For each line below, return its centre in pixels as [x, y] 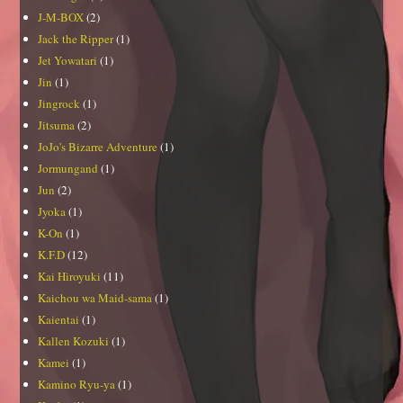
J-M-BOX [61, 17]
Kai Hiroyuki [70, 276]
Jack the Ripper [76, 38]
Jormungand [68, 168]
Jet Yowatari [68, 60]
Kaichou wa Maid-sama [95, 297]
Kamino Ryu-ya [77, 384]
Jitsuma [57, 125]
